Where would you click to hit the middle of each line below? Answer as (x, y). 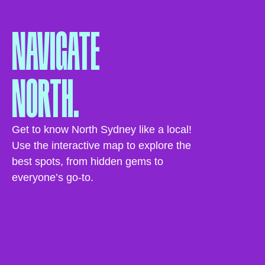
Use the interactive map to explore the (101, 146)
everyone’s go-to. (53, 178)
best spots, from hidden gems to (88, 162)
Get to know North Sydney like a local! (102, 130)
